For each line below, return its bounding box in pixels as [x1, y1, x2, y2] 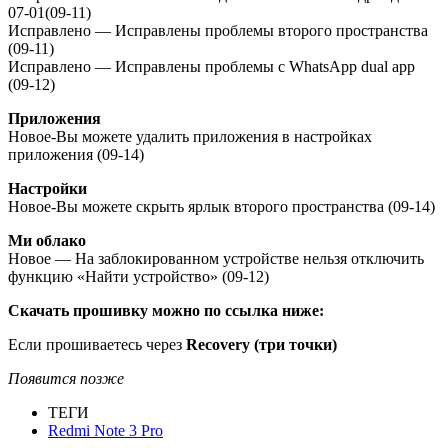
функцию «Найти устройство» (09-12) [8, 267, 269, 285]
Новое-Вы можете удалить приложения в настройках [8, 127, 372, 145]
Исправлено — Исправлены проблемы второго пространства [8, 21, 428, 39]
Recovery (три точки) [186, 335, 337, 353]
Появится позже [8, 369, 124, 387]
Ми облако [8, 231, 86, 249]
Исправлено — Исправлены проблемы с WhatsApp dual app [8, 57, 415, 75]
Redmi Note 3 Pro [48, 421, 163, 439]
